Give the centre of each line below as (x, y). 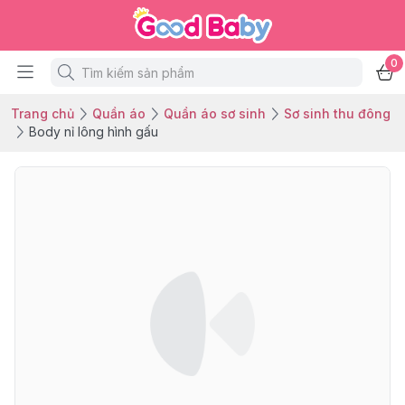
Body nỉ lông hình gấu (94, 132)
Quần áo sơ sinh (215, 113)
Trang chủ (42, 113)
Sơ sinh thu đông (337, 113)
